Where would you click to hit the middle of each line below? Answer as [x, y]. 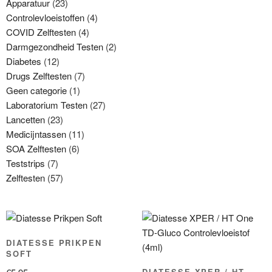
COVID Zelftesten [41, 32]
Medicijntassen [36, 134]
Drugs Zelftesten [39, 75]
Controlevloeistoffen [45, 17]
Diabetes [24, 61]
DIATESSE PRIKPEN [54, 242]
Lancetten [25, 119]
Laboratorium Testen [47, 104]
